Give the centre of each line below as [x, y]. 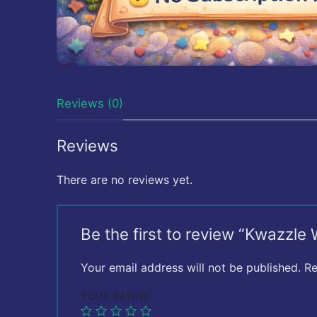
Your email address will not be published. [191, 268]
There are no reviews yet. [125, 179]
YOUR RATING [116, 296]
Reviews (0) [90, 104]
